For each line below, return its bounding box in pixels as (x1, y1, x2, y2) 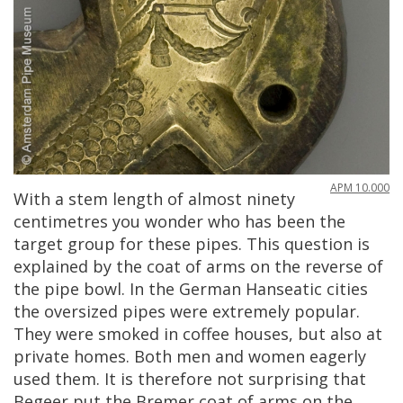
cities (327, 277, 368, 300)
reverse (305, 255, 363, 277)
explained (13, 255, 88, 277)
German (179, 277, 241, 300)
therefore (138, 367, 212, 390)
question (284, 232, 353, 255)
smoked (98, 322, 159, 345)
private (13, 345, 69, 367)
